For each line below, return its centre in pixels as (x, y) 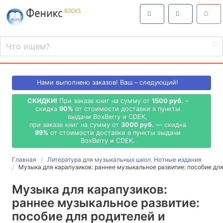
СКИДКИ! (42, 101)
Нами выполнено (64, 83)
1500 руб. (167, 101)
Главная (24, 160)
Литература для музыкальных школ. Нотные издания (124, 160)
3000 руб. (137, 124)
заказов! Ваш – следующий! (135, 83)
